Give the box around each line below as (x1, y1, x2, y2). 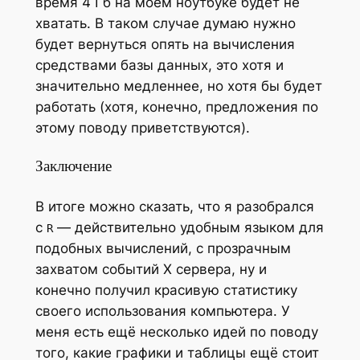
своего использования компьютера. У (35, 302, 290, 319)
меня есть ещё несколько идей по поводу (35, 323, 318, 340)
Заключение (35, 156, 112, 177)
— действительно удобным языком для (52, 219, 324, 235)
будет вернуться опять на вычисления (35, 36, 295, 53)
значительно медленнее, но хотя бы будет (35, 78, 322, 95)
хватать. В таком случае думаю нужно (35, 15, 296, 32)
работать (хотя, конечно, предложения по (35, 99, 318, 116)
